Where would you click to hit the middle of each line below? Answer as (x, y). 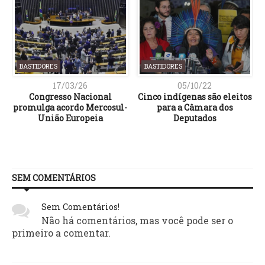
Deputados (195, 118)
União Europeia (70, 118)
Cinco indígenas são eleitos (195, 97)
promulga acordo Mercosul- (70, 108)
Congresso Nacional (70, 97)
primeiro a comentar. (61, 233)
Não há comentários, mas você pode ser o (137, 221)
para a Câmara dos (195, 108)
